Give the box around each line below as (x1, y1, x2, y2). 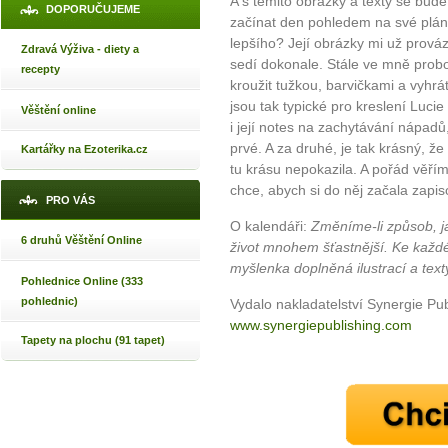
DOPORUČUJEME (46, 3, 140, 15)
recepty (21, 63, 60, 75)
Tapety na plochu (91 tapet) (21, 334, 165, 346)
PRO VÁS (46, 194, 95, 206)
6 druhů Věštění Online (21, 234, 142, 246)
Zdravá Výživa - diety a (21, 43, 139, 55)
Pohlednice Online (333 (21, 275, 143, 287)
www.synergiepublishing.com (230, 317, 412, 334)
